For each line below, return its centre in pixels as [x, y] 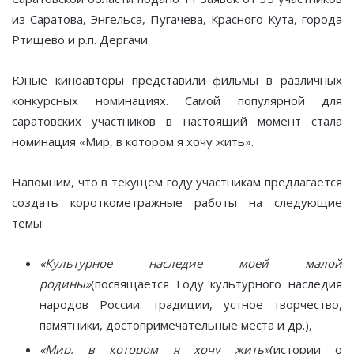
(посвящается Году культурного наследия [217, 283]
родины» [65, 283]
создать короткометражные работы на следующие [177, 202]
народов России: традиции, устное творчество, [191, 304]
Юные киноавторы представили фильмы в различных [177, 79]
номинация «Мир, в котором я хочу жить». [133, 141]
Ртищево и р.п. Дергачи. [81, 39]
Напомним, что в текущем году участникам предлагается [177, 181]
